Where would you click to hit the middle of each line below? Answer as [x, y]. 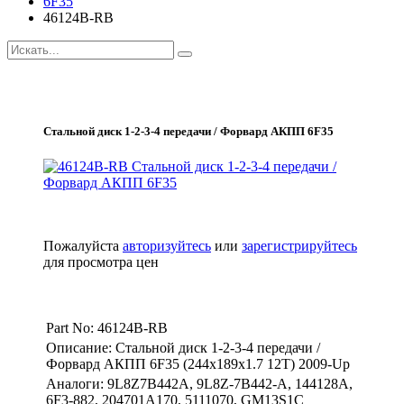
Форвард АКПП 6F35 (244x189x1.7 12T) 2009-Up [198, 364]
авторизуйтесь [167, 246]
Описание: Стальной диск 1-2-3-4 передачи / [183, 348]
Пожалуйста [83, 246]
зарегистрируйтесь [299, 246]
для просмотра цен [101, 262]
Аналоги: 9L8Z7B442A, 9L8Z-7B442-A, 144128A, [199, 384]
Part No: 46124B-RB [107, 328]
